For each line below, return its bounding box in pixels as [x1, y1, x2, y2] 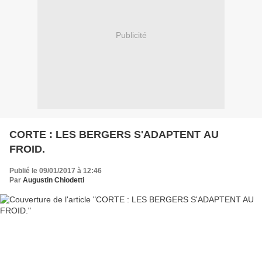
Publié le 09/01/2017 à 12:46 [9, 166, 102, 175]
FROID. [9, 143, 45, 155]
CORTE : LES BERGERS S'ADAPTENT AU [9, 128, 219, 140]
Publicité [115, 30, 147, 40]
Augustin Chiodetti [23, 175, 84, 184]
